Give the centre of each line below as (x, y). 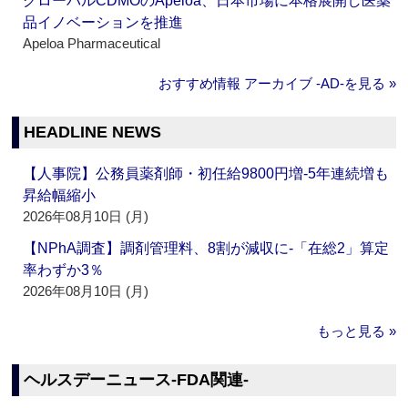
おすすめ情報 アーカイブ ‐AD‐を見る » (277, 84)
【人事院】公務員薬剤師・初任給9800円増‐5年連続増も (206, 174)
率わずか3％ (64, 270)
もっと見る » (356, 331)
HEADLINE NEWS (93, 133)
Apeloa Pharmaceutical (92, 44)
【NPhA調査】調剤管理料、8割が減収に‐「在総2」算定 (206, 249)
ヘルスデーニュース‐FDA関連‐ (137, 380)
